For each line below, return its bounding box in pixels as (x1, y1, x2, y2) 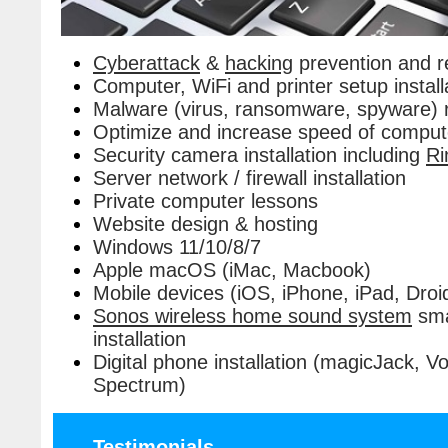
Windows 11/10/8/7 (93, 235, 261, 258)
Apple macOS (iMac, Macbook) (93, 258, 371, 281)
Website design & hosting (93, 212, 318, 235)
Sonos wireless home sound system (93, 304, 412, 327)
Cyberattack (93, 51, 200, 74)
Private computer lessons (93, 189, 318, 212)
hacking (225, 51, 293, 74)
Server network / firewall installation (93, 166, 406, 189)
